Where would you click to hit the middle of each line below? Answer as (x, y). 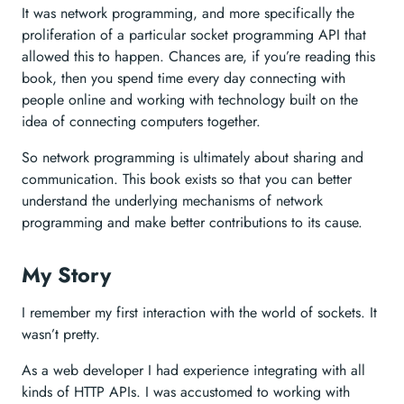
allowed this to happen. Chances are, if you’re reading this (198, 56)
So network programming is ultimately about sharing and (193, 157)
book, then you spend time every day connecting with (184, 78)
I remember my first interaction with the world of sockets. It (199, 312)
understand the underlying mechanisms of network (172, 201)
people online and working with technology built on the (190, 100)
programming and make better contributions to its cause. (192, 222)
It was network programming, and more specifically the (188, 13)
